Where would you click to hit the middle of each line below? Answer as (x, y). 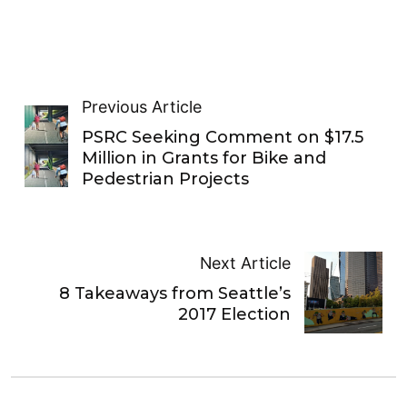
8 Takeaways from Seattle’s (175, 294)
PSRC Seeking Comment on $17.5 (223, 137)
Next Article (246, 263)
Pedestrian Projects (166, 179)
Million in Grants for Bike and (204, 158)
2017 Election (235, 315)
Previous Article (142, 106)
